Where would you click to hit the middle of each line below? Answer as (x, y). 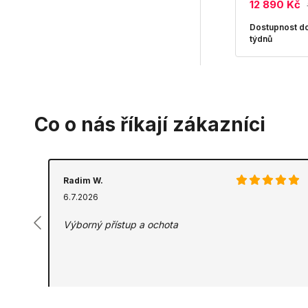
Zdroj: (77, 295)
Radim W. (83, 180)
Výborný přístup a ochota (121, 224)
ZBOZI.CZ (110, 295)
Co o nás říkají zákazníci (150, 124)
